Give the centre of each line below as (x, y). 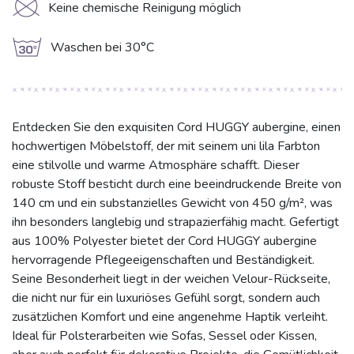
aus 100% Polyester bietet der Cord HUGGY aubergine (164, 241)
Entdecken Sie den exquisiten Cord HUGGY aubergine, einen (176, 128)
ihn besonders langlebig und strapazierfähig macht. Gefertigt (175, 222)
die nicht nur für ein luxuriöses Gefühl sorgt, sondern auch (166, 298)
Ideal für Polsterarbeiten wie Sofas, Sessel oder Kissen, (164, 336)
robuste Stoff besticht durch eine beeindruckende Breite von (177, 185)
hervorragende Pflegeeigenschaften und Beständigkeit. (163, 260)
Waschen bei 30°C (102, 48)
